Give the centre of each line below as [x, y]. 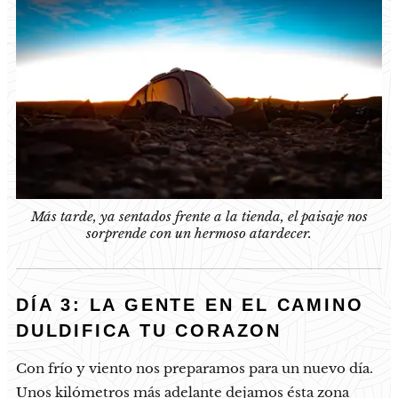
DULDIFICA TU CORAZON [149, 331]
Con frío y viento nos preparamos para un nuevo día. [195, 369]
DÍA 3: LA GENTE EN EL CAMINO [190, 305]
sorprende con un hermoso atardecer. [199, 234]
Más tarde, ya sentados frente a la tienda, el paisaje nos [199, 217]
